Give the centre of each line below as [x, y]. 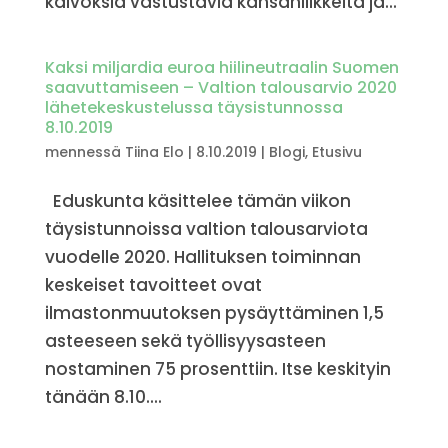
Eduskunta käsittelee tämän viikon [197, 200]
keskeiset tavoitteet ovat [153, 284]
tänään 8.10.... [103, 396]
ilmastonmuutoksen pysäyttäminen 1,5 [214, 312]
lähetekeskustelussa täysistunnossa [193, 107]
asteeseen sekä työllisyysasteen [185, 340]
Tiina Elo [154, 151]
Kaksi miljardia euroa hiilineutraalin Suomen [221, 67]
